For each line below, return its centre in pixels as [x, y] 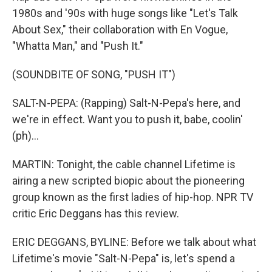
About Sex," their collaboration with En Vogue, [120, 29]
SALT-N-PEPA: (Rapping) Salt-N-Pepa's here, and [126, 103]
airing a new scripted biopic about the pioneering [128, 181]
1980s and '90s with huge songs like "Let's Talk [125, 13]
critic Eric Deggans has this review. [96, 213]
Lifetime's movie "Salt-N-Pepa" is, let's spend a [124, 258]
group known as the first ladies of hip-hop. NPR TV [133, 197]
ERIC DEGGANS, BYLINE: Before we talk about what [134, 242]
